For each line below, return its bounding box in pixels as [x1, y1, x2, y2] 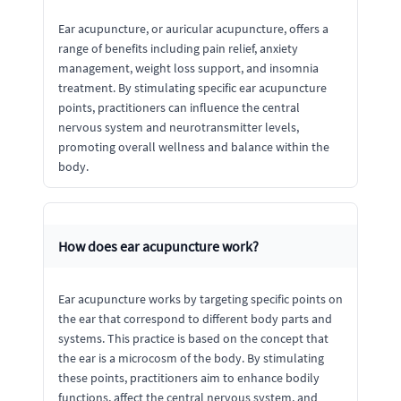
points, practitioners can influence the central [58, 99, 300, 115]
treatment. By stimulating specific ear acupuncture [58, 80, 327, 96]
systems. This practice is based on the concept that [58, 330, 328, 346]
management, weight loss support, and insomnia [58, 60, 319, 76]
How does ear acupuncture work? [58, 237, 259, 255]
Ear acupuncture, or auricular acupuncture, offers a [58, 21, 328, 37]
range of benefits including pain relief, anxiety [58, 40, 298, 56]
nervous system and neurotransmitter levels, [58, 119, 299, 135]
